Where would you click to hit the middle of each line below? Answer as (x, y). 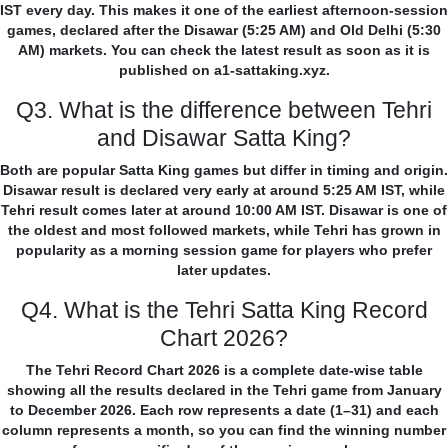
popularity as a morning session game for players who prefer (224, 250)
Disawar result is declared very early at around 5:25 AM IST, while (224, 190)
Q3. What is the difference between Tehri (224, 110)
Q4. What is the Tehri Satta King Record (224, 310)
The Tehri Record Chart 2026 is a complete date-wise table (224, 370)
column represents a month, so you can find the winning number (224, 430)
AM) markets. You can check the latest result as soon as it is (224, 50)
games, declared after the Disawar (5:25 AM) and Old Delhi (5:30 (224, 30)
